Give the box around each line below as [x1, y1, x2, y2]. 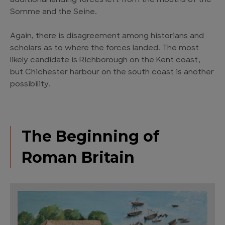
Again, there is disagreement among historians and [10, 32, 204, 40]
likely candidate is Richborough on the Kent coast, [10, 56, 200, 64]
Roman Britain [22, 148, 135, 167]
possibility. [10, 80, 50, 88]
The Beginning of [22, 127, 159, 146]
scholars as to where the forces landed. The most [10, 44, 199, 52]
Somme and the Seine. [10, 8, 97, 16]
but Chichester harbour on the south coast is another [10, 68, 214, 76]
